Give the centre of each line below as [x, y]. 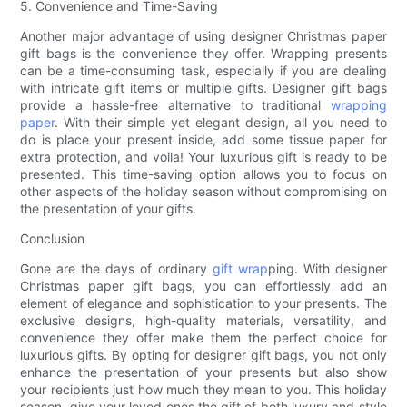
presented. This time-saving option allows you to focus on [203, 174]
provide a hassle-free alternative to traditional [175, 105]
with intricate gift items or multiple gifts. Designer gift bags [203, 88]
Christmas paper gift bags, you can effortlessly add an [203, 286]
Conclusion [53, 239]
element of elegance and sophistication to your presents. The [203, 303]
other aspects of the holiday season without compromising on [203, 192]
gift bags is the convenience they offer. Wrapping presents [203, 54]
